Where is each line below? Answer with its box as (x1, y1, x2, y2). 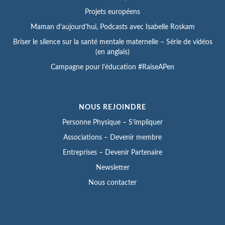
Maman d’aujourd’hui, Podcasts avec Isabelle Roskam (30, 23, 195, 31)
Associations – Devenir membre (63, 134, 162, 141)
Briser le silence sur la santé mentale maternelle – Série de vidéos (13, 38, 212, 46)
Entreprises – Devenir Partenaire (63, 149, 162, 156)
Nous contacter (88, 179, 137, 186)
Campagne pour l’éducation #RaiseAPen (51, 63, 174, 71)
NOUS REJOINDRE (79, 103, 146, 111)
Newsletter (95, 164, 130, 171)
